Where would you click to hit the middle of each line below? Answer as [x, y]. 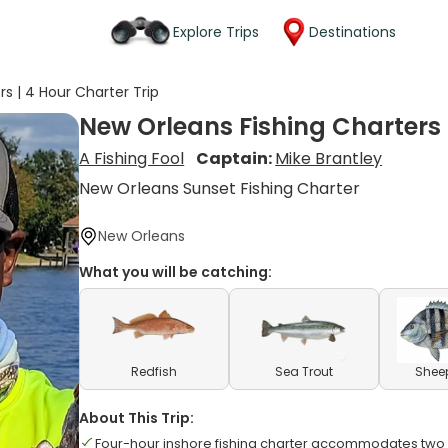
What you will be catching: [176, 272]
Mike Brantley [329, 158]
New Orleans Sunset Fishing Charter [220, 188]
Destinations [352, 31]
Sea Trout [304, 371]
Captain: [236, 158]
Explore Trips [216, 31]
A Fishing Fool [132, 158]
